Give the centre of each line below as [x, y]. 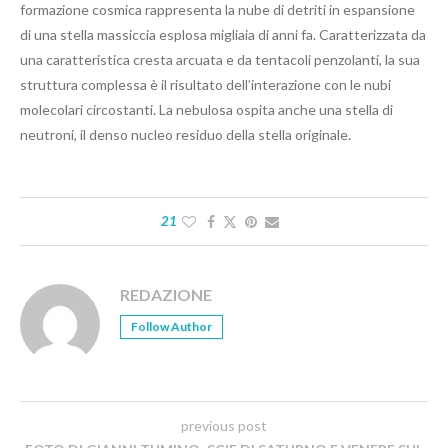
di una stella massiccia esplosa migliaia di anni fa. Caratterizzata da [223, 34]
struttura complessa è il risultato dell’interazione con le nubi [205, 84]
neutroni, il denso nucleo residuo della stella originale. [185, 134]
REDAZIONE [166, 294]
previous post [224, 425]
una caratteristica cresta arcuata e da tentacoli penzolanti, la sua [220, 59]
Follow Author [171, 326]
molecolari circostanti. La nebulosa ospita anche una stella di [206, 109]
